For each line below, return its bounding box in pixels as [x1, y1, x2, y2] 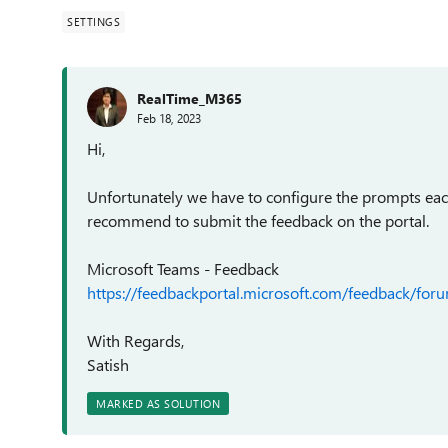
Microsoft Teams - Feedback [87, 258, 279, 279]
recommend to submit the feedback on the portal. [87, 210, 429, 231]
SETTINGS [67, 14, 120, 29]
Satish [87, 354, 129, 375]
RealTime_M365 [137, 88, 242, 108]
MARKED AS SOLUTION [96, 396, 220, 411]
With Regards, [87, 330, 184, 351]
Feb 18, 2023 [137, 109, 201, 126]
